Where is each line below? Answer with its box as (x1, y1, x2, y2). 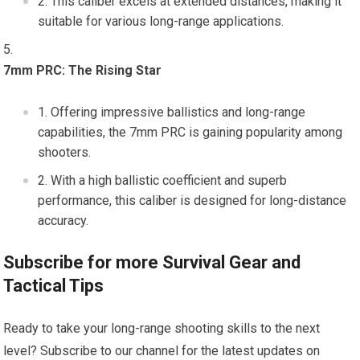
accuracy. (38, 213, 89, 228)
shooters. (38, 145, 92, 160)
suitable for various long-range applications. (38, 14, 284, 29)
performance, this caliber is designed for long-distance (38, 193, 347, 208)
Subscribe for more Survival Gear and (3, 252, 301, 272)
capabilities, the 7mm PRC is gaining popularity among (38, 125, 343, 140)
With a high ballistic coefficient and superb (51, 173, 288, 188)
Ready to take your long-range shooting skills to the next (3, 321, 321, 336)
